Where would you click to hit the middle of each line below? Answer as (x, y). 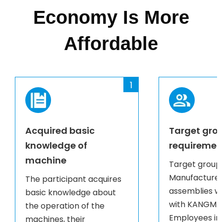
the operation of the (65, 206)
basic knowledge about (71, 193)
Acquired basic (60, 131)
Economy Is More (111, 18)
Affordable (111, 44)
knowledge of (56, 146)
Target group (195, 165)
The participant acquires (73, 179)
